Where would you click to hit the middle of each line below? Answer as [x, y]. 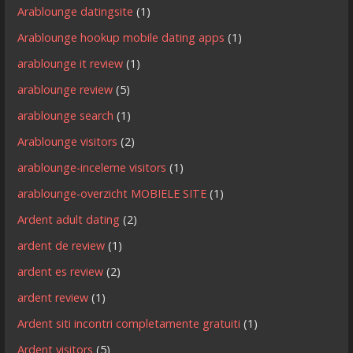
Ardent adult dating [69, 219]
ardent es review [61, 271]
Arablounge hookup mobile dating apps [121, 37]
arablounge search [66, 115]
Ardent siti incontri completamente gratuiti [129, 323]
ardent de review [61, 245]
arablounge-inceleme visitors [92, 167]
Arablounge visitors [68, 141]
